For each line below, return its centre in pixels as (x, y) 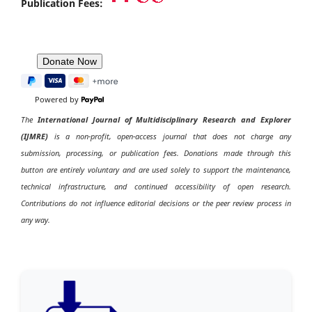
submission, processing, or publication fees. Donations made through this (156, 153)
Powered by (57, 100)
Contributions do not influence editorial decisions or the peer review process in (156, 203)
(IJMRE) (34, 136)
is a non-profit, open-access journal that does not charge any (170, 136)
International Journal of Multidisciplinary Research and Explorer (164, 120)
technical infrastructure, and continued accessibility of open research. (156, 187)
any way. (36, 220)
